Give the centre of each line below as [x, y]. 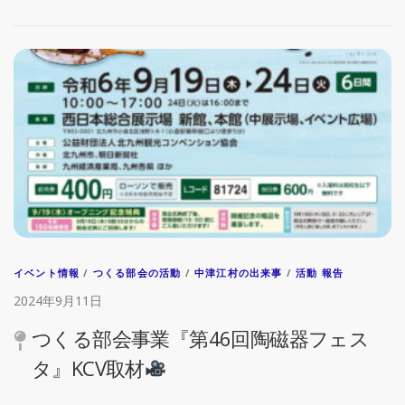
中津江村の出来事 [239, 273]
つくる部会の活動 [137, 273]
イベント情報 [47, 273]
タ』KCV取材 [88, 368]
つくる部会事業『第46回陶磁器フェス [201, 338]
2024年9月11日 [58, 301]
